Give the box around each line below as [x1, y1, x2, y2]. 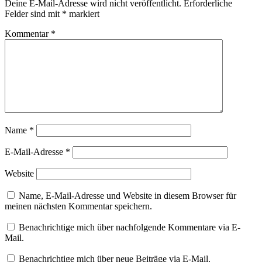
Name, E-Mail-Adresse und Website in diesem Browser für [19, 191, 236, 201]
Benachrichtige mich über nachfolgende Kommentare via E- [19, 222, 240, 233]
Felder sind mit [5, 9, 62, 19]
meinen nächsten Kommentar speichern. [5, 201, 152, 212]
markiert [67, 9, 99, 19]
